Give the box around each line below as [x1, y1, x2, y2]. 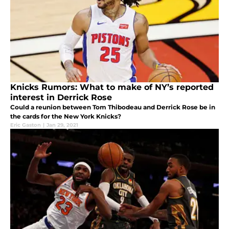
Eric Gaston [10, 121, 41, 128]
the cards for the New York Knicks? [10, 112, 121, 120]
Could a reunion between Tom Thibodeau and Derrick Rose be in [10, 103, 215, 111]
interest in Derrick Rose [10, 92, 112, 102]
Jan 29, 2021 [47, 121, 78, 128]
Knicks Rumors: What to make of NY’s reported [10, 82, 214, 92]
